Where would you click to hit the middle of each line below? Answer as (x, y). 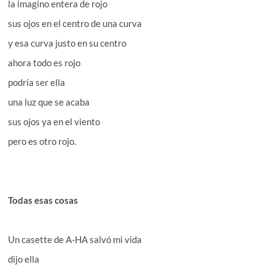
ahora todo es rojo (45, 62)
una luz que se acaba (49, 102)
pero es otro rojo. (42, 141)
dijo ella (24, 259)
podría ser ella (37, 82)
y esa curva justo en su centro (68, 43)
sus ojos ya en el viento (54, 121)
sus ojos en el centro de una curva (75, 23)
